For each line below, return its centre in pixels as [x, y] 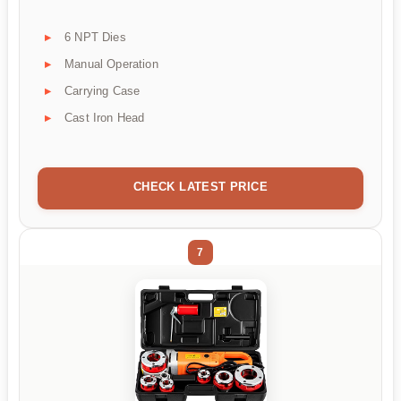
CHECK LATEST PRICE [200, 187]
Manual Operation [111, 64]
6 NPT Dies [95, 38]
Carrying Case [102, 91]
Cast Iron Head [105, 118]
